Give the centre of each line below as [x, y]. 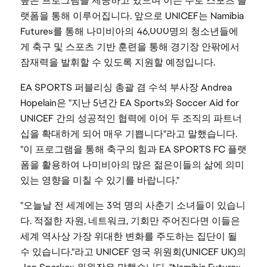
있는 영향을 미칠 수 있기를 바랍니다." [101, 181]
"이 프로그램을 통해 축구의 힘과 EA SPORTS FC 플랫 [133, 150]
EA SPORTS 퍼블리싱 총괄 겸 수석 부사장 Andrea [126, 88]
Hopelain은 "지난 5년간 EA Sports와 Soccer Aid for [129, 103]
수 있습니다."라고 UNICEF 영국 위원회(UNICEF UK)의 [133, 252]
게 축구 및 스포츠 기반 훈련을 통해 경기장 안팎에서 [130, 47]
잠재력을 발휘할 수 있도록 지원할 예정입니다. [117, 63]
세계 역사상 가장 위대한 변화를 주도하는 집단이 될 [128, 237]
